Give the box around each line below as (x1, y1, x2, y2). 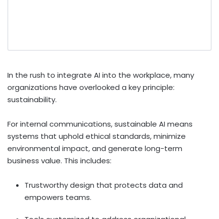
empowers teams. (24, 192, 91, 203)
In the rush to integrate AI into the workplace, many (7, 70, 194, 81)
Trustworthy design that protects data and (24, 180, 183, 191)
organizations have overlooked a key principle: (7, 82, 175, 93)
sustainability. (7, 94, 57, 105)
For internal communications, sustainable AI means (7, 119, 193, 130)
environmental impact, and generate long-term (7, 143, 182, 154)
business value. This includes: (7, 155, 111, 166)
